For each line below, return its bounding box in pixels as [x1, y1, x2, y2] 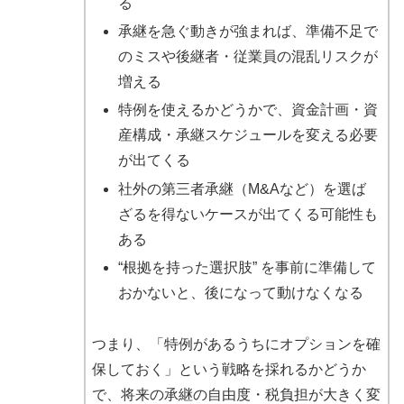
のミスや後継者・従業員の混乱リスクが [117, 49, 378, 65]
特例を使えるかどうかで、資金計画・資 [117, 102, 378, 118]
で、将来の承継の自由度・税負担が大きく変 [91, 386, 381, 402]
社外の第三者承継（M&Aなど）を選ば [117, 180, 366, 197]
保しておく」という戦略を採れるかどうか [91, 361, 366, 377]
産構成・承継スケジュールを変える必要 [117, 127, 378, 143]
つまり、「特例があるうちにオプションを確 [91, 335, 381, 352]
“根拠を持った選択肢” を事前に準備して [117, 259, 376, 275]
